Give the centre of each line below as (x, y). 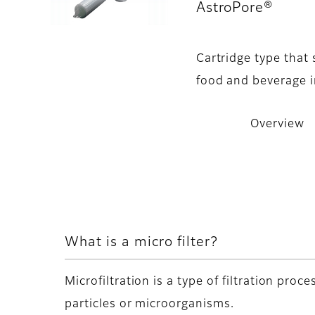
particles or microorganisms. (155, 304)
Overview (277, 125)
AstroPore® (234, 8)
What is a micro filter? (144, 243)
